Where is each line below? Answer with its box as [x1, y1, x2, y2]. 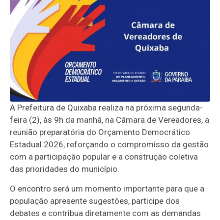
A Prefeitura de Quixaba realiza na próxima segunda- [10, 103, 203, 113]
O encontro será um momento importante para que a [10, 184, 205, 194]
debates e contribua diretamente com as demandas [10, 208, 201, 219]
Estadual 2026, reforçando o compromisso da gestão [10, 139, 209, 150]
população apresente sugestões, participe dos [10, 196, 180, 206]
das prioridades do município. [10, 164, 120, 174]
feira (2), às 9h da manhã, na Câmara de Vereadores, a [10, 115, 210, 125]
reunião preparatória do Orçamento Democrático [10, 127, 191, 137]
